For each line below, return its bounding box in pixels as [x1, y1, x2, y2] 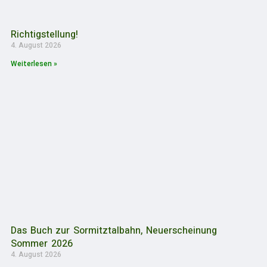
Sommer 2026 [11, 236, 73, 251]
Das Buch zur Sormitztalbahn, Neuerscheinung [11, 223, 218, 238]
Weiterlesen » [11, 59, 57, 68]
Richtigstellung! [11, 27, 78, 42]
